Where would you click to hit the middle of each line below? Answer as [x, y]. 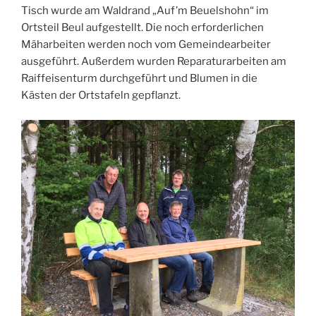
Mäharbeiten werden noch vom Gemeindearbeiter [146, 45]
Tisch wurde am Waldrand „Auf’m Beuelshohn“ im [145, 11]
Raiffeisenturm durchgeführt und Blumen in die [139, 79]
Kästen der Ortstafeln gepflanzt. [101, 96]
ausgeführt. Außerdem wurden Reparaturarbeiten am [154, 62]
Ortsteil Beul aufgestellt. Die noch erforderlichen [142, 28]
